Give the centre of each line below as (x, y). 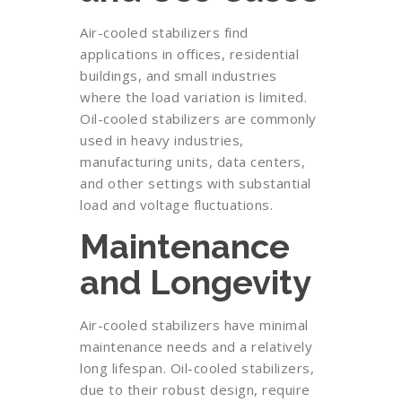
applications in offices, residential (189, 54)
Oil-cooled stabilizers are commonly (198, 118)
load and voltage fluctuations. (176, 205)
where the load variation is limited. (193, 97)
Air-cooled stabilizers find (164, 32)
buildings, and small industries (179, 75)
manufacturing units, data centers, (192, 162)
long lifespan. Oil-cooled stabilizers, (197, 368)
